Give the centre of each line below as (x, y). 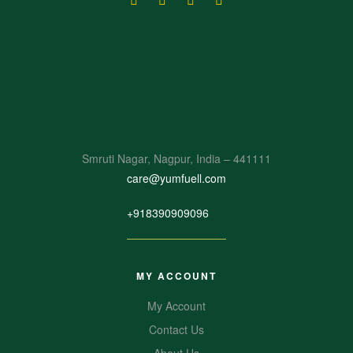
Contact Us (176, 330)
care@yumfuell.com (176, 178)
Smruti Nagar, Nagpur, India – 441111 (176, 158)
